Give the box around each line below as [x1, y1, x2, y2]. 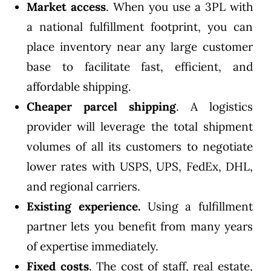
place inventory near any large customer [26, 39, 253, 54]
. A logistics [176, 99, 253, 114]
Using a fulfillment [140, 198, 253, 214]
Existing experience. [26, 198, 140, 214]
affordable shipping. [26, 79, 131, 94]
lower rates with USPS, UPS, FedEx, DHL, [26, 158, 253, 174]
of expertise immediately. [26, 238, 158, 253]
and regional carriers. [26, 178, 140, 194]
